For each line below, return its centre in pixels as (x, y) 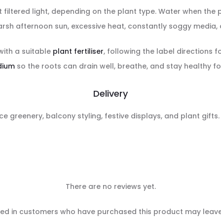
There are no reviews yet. (110, 186)
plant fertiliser (78, 51)
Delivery (110, 93)
